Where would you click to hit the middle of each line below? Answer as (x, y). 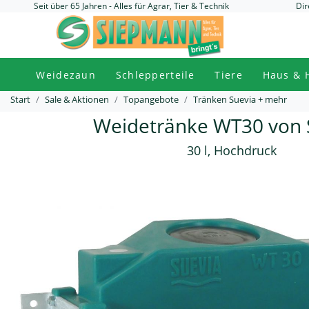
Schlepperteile (155, 74)
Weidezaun (66, 74)
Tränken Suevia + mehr (240, 99)
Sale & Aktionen (77, 99)
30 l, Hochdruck (232, 150)
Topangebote (151, 99)
